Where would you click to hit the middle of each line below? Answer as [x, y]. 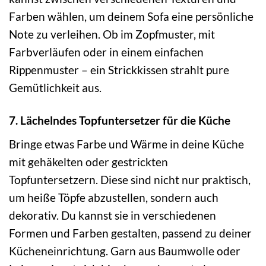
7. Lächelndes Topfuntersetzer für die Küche [120, 121]
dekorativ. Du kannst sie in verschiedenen [113, 215]
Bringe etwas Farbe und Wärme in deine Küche [126, 144]
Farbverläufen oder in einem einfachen [106, 52]
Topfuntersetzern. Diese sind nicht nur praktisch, [130, 179]
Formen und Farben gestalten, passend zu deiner [130, 233]
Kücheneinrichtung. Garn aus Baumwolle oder [125, 251]
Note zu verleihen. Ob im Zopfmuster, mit [112, 34]
